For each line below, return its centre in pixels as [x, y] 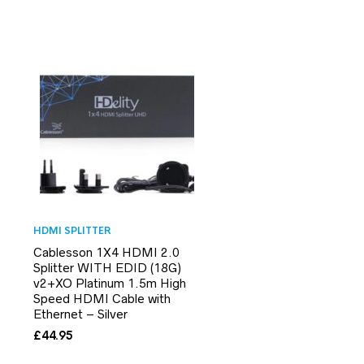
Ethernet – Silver [80, 314]
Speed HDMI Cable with [102, 298]
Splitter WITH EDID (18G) [107, 267]
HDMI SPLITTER [72, 230]
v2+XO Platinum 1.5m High [110, 283]
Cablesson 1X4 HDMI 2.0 [106, 252]
